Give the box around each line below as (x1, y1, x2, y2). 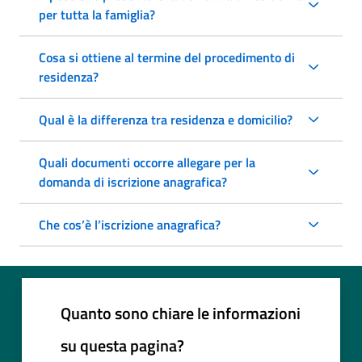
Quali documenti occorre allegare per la (39, 152, 255, 172)
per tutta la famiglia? (39, 4, 155, 24)
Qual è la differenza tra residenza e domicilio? (39, 109, 293, 129)
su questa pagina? (61, 332, 184, 358)
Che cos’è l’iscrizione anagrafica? (39, 214, 221, 234)
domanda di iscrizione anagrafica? (39, 171, 227, 192)
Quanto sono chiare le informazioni (61, 300, 301, 326)
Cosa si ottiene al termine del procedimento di (39, 47, 295, 67)
